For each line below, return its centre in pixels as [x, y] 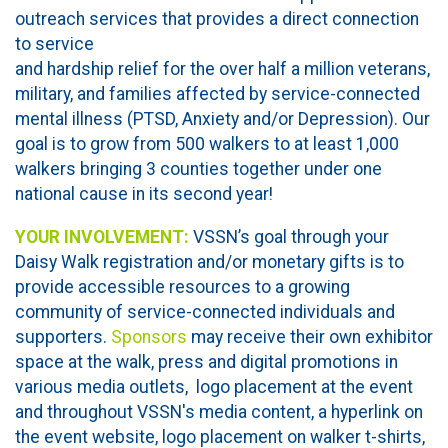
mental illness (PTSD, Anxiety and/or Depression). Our [222, 119]
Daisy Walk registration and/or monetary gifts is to [209, 261]
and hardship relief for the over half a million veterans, [222, 69]
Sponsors [151, 336]
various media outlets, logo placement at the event [214, 386]
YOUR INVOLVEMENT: [102, 236]
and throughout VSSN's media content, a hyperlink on [219, 411]
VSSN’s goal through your [289, 236]
